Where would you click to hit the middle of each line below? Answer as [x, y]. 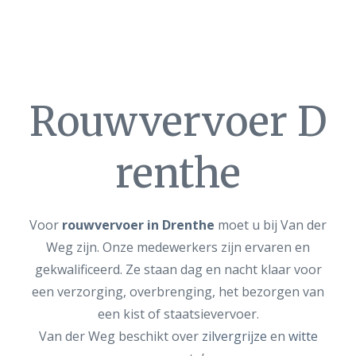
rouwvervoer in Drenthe [138, 225]
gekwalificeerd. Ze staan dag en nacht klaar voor [178, 269]
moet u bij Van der [271, 225]
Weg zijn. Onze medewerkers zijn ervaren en [178, 247]
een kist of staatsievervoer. [178, 314]
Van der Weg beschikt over [120, 336]
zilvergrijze [234, 336]
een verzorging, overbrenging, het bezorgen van [178, 292]
